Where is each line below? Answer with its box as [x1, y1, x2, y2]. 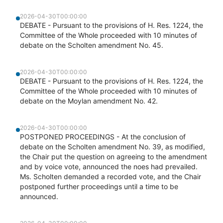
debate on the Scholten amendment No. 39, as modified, [20, 142, 205, 151]
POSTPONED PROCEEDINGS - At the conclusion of [20, 132, 186, 141]
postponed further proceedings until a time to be [20, 182, 178, 191]
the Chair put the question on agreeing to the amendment [20, 152, 207, 161]
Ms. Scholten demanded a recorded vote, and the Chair [20, 172, 201, 181]
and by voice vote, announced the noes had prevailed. [20, 162, 198, 171]
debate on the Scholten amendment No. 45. [20, 41, 163, 49]
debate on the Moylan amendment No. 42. [20, 97, 158, 105]
